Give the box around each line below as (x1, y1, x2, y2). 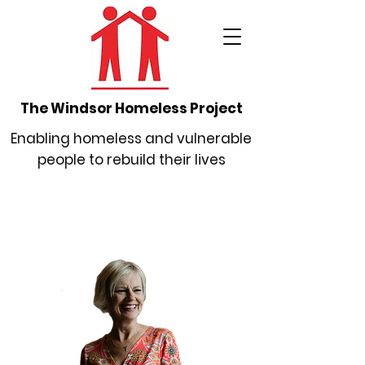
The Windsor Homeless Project (20, 99, 243, 118)
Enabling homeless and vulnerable (11, 129, 252, 148)
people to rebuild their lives (37, 150, 226, 169)
